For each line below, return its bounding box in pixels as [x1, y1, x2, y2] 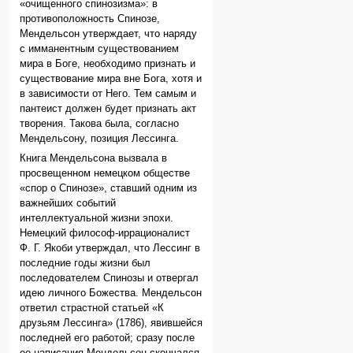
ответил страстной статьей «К [20, 302, 165, 314]
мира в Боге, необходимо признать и [20, 58, 196, 69]
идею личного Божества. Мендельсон [20, 287, 203, 299]
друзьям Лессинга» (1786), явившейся [20, 317, 203, 329]
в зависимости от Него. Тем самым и [20, 87, 197, 99]
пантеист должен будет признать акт [20, 102, 197, 114]
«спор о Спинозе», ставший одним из [20, 182, 198, 194]
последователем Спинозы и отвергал [20, 272, 199, 284]
